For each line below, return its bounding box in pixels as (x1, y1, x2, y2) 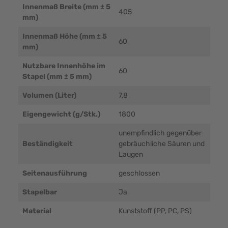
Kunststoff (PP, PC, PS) (118, 206, 192, 215)
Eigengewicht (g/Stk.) (22, 109, 100, 119)
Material (22, 206, 51, 215)
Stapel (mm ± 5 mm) (22, 72, 92, 81)
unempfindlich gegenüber (118, 128, 202, 137)
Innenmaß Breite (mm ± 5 (22, 2, 110, 11)
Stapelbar (22, 187, 57, 196)
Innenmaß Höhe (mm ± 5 (22, 32, 107, 41)
